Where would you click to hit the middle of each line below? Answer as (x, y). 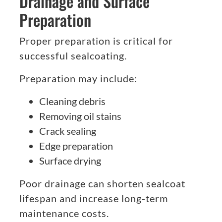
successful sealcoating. (73, 56)
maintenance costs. (64, 213)
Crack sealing (68, 131)
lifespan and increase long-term (94, 198)
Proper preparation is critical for (96, 41)
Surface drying (70, 161)
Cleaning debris (72, 101)
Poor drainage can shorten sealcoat (102, 184)
